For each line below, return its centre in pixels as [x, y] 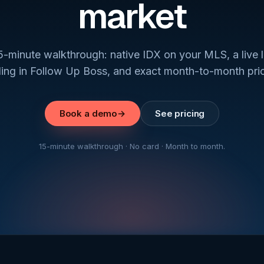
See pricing [180, 113]
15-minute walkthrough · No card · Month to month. [132, 146]
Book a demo [88, 113]
